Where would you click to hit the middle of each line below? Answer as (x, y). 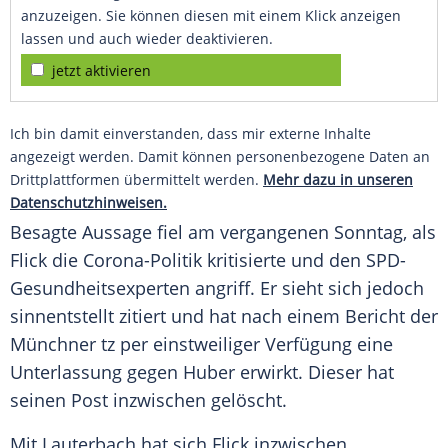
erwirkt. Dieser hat (314, 372)
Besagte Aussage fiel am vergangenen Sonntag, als (223, 232)
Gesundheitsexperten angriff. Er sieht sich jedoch (217, 288)
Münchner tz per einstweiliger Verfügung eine (201, 344)
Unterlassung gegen (96, 372)
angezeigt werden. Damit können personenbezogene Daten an (220, 157)
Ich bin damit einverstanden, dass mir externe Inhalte (190, 134)
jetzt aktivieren (101, 71)
